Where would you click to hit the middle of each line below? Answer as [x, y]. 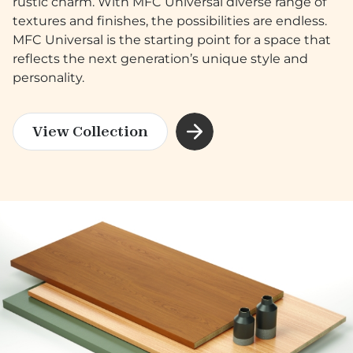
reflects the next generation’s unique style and [160, 58]
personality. [48, 77]
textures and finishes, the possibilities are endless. [170, 20]
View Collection [90, 132]
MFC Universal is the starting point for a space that [172, 39]
